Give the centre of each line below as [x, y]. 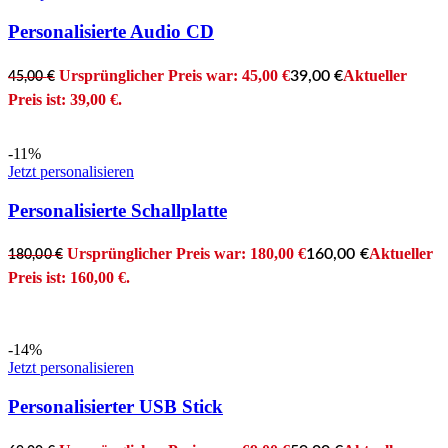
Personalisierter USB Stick [115, 407]
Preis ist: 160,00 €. [69, 278]
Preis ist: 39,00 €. [65, 99]
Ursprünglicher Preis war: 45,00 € [174, 75]
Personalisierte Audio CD [111, 32]
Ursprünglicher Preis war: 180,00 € [186, 254]
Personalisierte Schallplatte [117, 210]
